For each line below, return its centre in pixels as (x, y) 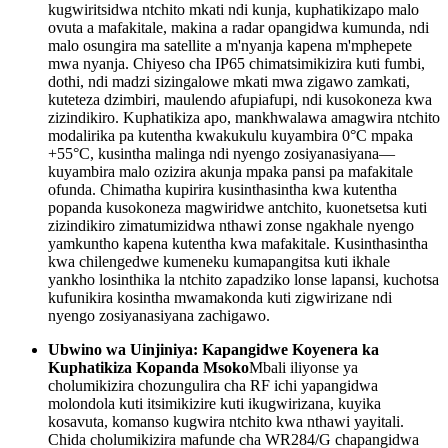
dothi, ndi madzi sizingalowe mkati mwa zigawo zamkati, (229, 81)
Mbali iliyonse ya (303, 367)
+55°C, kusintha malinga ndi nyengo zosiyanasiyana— (221, 153)
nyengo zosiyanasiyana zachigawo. (159, 315)
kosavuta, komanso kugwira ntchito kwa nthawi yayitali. (226, 421)
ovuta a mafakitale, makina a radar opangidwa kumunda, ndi (238, 27)
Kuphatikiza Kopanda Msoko (148, 367)
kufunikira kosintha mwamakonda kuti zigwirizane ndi (220, 297)
